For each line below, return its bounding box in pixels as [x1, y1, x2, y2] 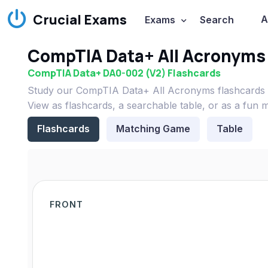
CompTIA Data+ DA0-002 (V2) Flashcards [27, 66, 221, 80]
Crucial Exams [33, 11, 127, 29]
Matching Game [115, 123, 190, 135]
